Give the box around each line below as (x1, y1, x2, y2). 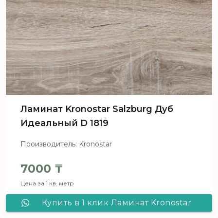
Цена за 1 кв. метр (20, 180, 74, 187)
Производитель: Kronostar (20, 140, 112, 149)
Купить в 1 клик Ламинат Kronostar (41, 198, 192, 208)
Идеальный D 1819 (20, 118, 109, 129)
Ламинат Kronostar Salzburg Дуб (20, 104, 173, 115)
